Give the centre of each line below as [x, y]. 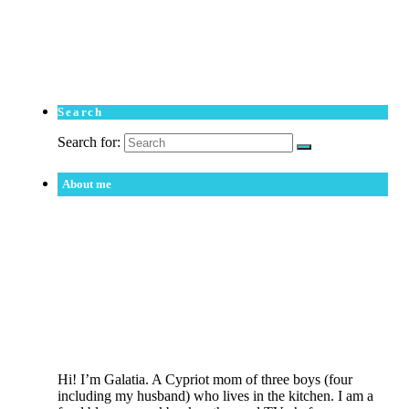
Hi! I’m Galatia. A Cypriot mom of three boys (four [205, 380]
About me [87, 184]
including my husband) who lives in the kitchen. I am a [215, 396]
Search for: [89, 142]
